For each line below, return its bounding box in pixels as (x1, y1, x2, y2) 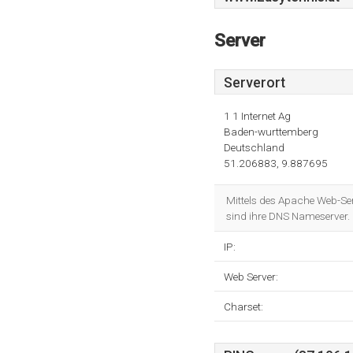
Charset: (224, 300, 263, 313)
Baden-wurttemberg (224, 125, 318, 138)
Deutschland (224, 141, 284, 154)
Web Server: (224, 270, 278, 283)
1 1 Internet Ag (224, 110, 291, 122)
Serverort (224, 75, 285, 91)
